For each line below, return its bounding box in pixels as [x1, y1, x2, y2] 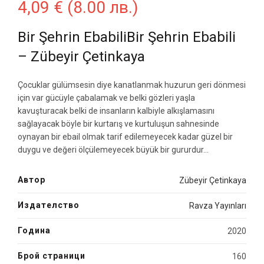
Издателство [18, 200, 80, 210]
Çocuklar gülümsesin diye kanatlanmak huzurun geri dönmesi [18, 80, 246, 90]
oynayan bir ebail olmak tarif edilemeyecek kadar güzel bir [18, 132, 233, 142]
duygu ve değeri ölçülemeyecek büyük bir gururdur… [18, 145, 209, 155]
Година [18, 226, 51, 236]
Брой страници [18, 251, 85, 261]
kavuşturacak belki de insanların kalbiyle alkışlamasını [18, 106, 214, 116]
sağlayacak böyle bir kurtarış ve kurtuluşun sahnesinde [18, 119, 219, 129]
